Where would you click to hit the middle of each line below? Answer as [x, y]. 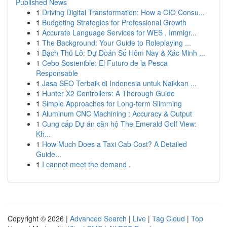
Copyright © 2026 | [39, 218]
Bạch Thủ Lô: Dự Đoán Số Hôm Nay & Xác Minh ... [124, 53]
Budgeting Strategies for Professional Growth [114, 22]
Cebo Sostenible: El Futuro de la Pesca [105, 63]
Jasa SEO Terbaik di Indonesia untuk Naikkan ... [119, 83]
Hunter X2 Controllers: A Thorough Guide [108, 93]
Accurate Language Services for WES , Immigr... [119, 32]
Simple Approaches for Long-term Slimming [112, 103]
